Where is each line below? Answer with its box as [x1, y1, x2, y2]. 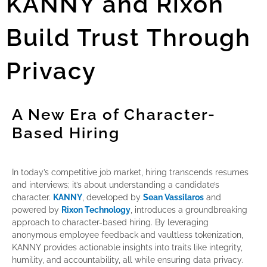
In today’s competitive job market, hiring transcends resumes [12, 167, 249, 177]
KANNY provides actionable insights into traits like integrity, [12, 242, 243, 252]
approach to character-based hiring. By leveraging [12, 217, 209, 227]
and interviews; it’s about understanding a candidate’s [12, 179, 219, 190]
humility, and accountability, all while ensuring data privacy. [12, 254, 243, 265]
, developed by [82, 192, 143, 202]
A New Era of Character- [12, 105, 216, 123]
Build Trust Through [6, 23, 251, 51]
